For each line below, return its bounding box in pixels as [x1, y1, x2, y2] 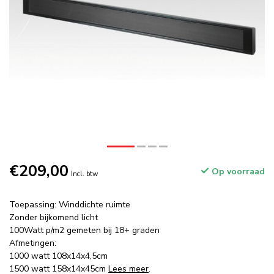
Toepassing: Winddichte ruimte [9, 199, 130, 210]
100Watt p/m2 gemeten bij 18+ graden [9, 224, 160, 236]
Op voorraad [209, 166, 265, 177]
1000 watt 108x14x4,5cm [9, 250, 108, 262]
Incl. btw [71, 169, 98, 179]
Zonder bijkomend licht [9, 212, 98, 223]
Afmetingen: [9, 237, 56, 249]
